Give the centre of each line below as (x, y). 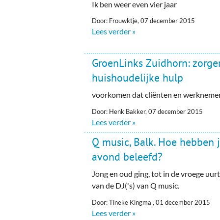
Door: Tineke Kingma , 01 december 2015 (151, 202)
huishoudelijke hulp (138, 77)
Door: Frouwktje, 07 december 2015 (144, 21)
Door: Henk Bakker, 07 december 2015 (148, 111)
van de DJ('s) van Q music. (136, 185)
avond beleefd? (127, 156)
